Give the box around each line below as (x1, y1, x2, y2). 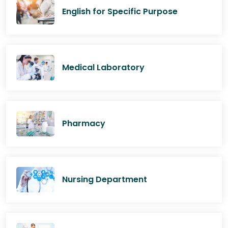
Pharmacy (62, 117, 105, 129)
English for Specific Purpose (62, 6, 178, 17)
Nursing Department (62, 173, 147, 185)
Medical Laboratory (62, 61, 145, 73)
